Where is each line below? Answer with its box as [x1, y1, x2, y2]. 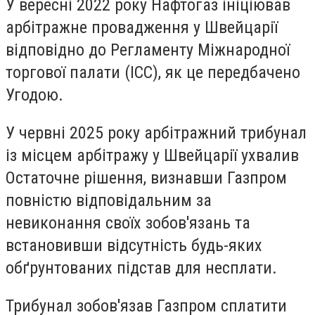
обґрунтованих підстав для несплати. [6, 257, 277, 278]
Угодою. [6, 85, 63, 105]
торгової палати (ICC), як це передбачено [6, 63, 300, 83]
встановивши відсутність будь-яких [6, 235, 262, 255]
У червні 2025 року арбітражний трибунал [6, 122, 307, 143]
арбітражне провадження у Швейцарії [6, 18, 278, 38]
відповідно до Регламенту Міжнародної [6, 40, 290, 60]
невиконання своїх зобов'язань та [6, 212, 250, 233]
